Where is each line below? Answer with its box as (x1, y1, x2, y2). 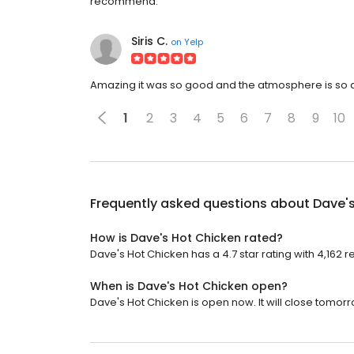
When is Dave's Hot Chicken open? (90, 278, 288, 294)
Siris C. (131, 33, 168, 49)
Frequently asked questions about (90, 194, 313, 213)
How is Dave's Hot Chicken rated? (90, 230, 283, 246)
